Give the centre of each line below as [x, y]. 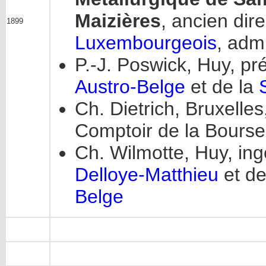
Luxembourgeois [146, 43]
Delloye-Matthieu [147, 175]
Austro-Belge [130, 87]
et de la [222, 87]
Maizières [118, 21]
